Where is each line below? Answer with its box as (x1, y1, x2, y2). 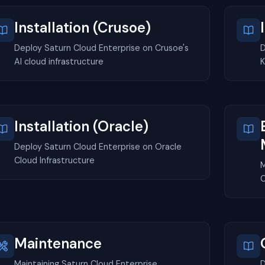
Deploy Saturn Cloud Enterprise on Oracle (14, 141, 182, 152)
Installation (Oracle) (14, 117, 148, 135)
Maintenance (14, 234, 102, 253)
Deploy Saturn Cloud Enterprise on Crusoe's (14, 42, 189, 53)
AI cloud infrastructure (14, 56, 104, 67)
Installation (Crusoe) (14, 18, 151, 37)
